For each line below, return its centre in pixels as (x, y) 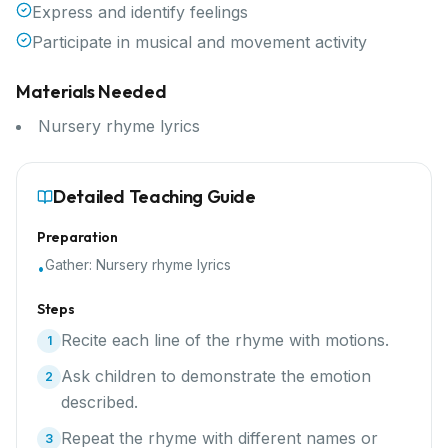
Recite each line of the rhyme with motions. (225, 340)
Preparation (77, 237)
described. (99, 402)
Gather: (70, 264)
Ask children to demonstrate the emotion (216, 376)
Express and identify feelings (140, 12)
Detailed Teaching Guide (154, 196)
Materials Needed (91, 91)
